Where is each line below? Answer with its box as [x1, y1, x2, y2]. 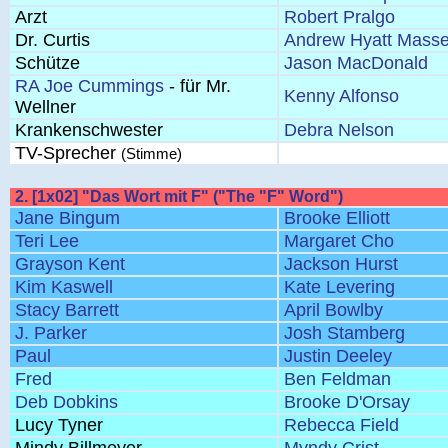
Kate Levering [284, 277, 395, 297]
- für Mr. [164, 76, 231, 96]
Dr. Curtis [15, 30, 90, 50]
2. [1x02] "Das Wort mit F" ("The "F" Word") [15, 188, 343, 205]
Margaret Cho [284, 231, 394, 251]
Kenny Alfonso [284, 86, 399, 106]
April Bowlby [284, 300, 383, 320]
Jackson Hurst [284, 254, 398, 274]
